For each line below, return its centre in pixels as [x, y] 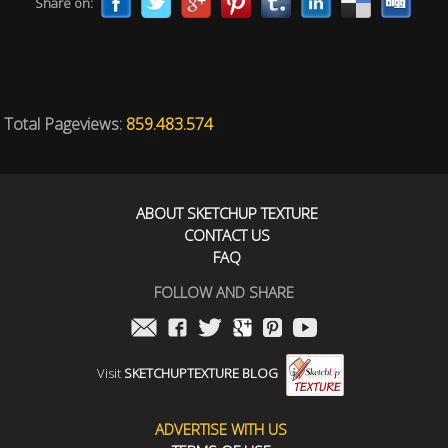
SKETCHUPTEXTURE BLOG [200, 373]
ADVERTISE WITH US [221, 429]
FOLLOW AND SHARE [224, 292]
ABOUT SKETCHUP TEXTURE [227, 213]
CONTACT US [227, 235]
